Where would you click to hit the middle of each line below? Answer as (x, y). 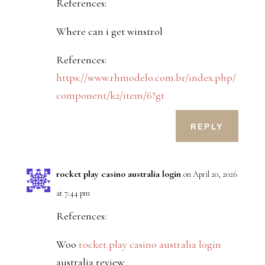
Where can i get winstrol (109, 32)
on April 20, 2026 (210, 174)
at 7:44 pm (73, 193)
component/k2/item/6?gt (110, 96)
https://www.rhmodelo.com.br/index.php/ (146, 78)
